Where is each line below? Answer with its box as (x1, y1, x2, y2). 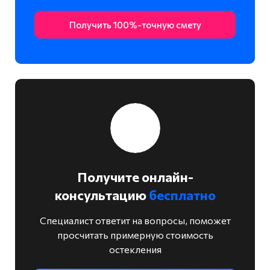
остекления (108, 243, 162, 255)
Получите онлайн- (77, 168, 193, 185)
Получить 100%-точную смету (69, 19, 201, 30)
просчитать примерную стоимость (57, 228, 213, 240)
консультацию (54, 186, 149, 203)
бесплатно (148, 186, 216, 203)
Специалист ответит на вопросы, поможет (39, 214, 231, 226)
